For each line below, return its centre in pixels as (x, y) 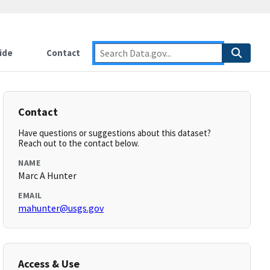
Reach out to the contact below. (79, 143)
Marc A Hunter (48, 175)
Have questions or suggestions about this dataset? (115, 133)
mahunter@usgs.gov (61, 208)
